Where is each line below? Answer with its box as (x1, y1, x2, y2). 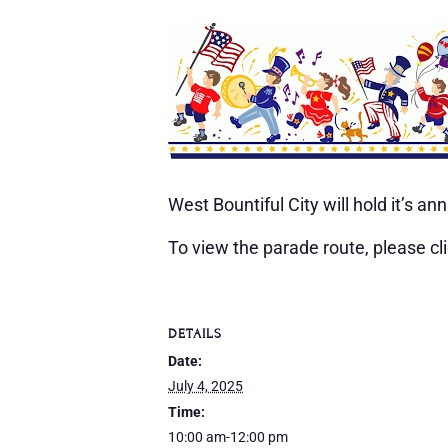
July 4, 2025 (168, 378, 243, 394)
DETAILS (168, 326, 222, 342)
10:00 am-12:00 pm (168, 429, 288, 445)
